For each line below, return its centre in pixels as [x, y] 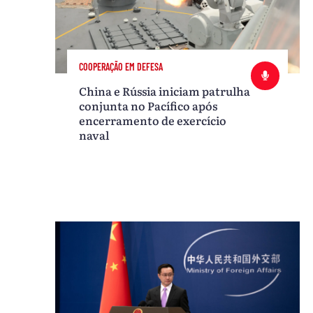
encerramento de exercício [153, 120]
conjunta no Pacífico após [148, 105]
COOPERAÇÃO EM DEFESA [121, 66]
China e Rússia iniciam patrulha [165, 90]
